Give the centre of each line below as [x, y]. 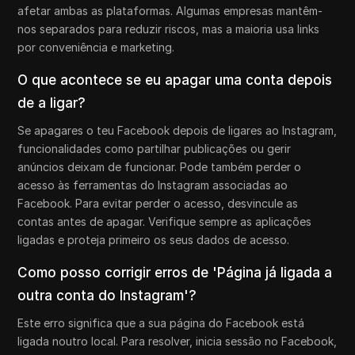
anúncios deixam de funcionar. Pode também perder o [160, 166]
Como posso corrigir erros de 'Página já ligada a [175, 272]
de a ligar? [52, 103]
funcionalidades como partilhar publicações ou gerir [155, 148]
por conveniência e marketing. [96, 47]
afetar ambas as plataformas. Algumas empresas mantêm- [170, 10]
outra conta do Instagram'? [107, 295]
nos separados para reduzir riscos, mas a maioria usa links [169, 29]
